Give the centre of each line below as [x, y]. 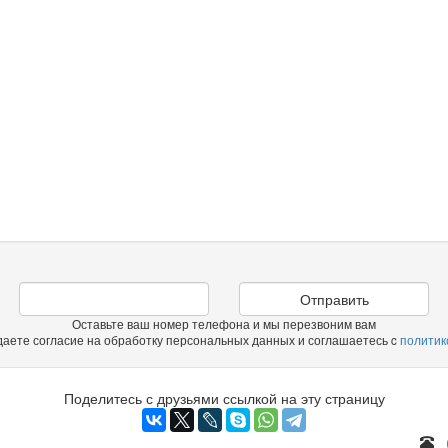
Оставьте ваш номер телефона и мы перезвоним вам [224, 324]
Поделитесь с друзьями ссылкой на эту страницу [224, 398]
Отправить [334, 299]
